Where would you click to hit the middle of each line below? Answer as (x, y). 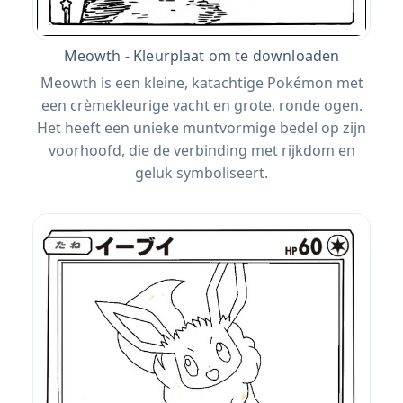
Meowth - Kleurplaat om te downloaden (201, 55)
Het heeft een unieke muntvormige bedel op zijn (201, 127)
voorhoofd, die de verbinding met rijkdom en (201, 150)
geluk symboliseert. (201, 172)
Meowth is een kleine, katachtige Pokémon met (201, 82)
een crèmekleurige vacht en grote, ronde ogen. (201, 105)
